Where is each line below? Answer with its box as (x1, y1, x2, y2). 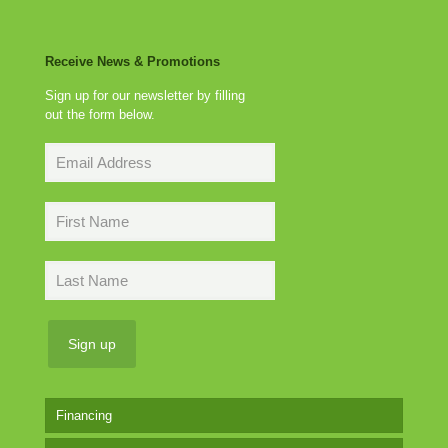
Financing (56, 408, 112, 423)
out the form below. (45, 107, 155, 122)
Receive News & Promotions (45, 54, 220, 69)
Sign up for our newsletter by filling (45, 88, 245, 103)
